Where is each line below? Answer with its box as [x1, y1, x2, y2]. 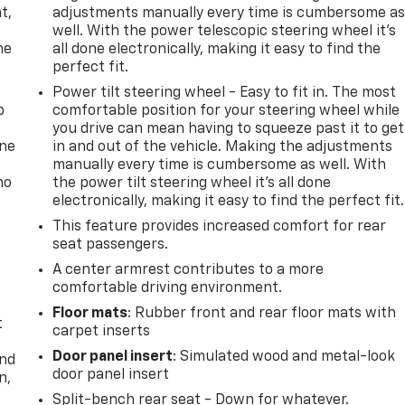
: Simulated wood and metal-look [173, 349, 396, 364]
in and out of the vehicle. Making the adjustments [52, 139, 393, 155]
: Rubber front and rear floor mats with [127, 306, 397, 321]
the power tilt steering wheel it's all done [52, 175, 332, 191]
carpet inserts [52, 324, 151, 339]
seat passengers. [52, 237, 169, 252]
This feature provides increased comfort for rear [52, 219, 387, 234]
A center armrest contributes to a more [52, 262, 325, 278]
